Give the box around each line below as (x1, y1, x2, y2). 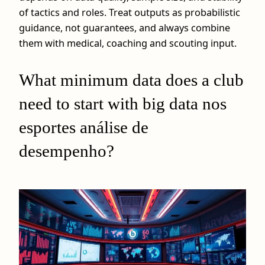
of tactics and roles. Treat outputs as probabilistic (19, 6, 240, 20)
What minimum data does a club (19, 70, 244, 90)
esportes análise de (19, 118, 148, 137)
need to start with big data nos (19, 94, 227, 114)
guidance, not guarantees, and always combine (19, 21, 230, 35)
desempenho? (19, 141, 114, 161)
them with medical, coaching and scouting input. (19, 37, 237, 50)
